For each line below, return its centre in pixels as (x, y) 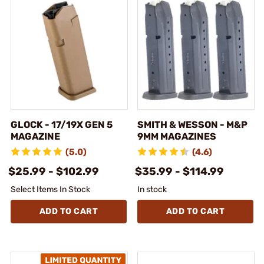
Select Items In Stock (50, 189)
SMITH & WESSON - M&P (192, 124)
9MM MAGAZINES (177, 136)
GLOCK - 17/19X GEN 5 (62, 124)
